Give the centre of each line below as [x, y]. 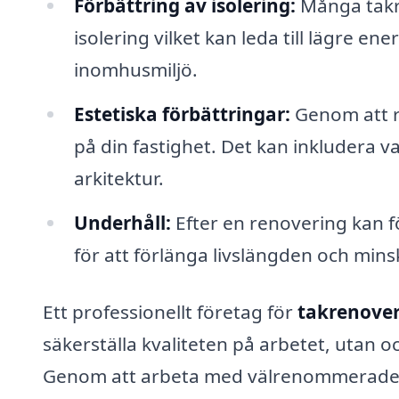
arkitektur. [118, 178]
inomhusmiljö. [135, 70]
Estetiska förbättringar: [182, 114]
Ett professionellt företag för [170, 311]
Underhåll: [122, 222]
